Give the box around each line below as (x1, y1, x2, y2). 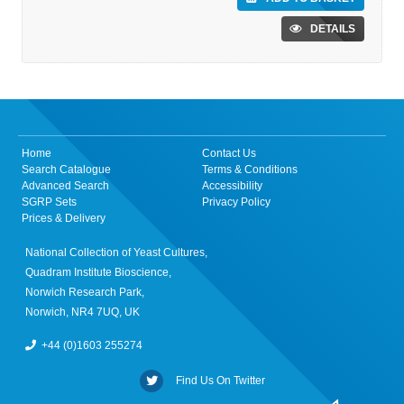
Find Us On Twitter (170, 374, 265, 387)
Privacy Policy (202, 196, 271, 208)
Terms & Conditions (202, 163, 298, 176)
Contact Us (202, 147, 256, 160)
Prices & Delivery (22, 212, 106, 225)
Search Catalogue (22, 163, 111, 176)
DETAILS (310, 23, 355, 35)
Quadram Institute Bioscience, (25, 266, 171, 279)
